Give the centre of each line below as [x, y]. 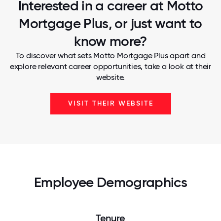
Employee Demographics [110, 182]
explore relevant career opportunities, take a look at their [110, 66]
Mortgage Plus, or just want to [110, 23]
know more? [110, 41]
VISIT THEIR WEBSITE [110, 103]
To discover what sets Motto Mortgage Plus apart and [110, 55]
